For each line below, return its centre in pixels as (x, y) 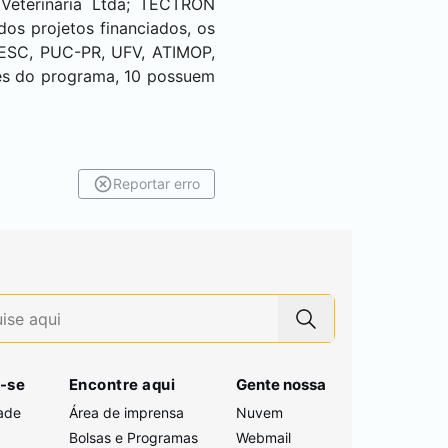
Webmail (264, 437)
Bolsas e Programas (133, 437)
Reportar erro (156, 183)
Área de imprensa (126, 412)
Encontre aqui (122, 384)
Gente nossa (281, 384)
